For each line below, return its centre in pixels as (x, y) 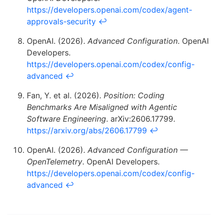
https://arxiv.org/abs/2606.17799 (87, 131)
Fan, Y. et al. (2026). (65, 96)
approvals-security (61, 22)
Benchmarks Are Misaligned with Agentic (102, 107)
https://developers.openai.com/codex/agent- (109, 10)
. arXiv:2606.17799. (141, 119)
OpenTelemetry (54, 162)
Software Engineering (66, 119)
